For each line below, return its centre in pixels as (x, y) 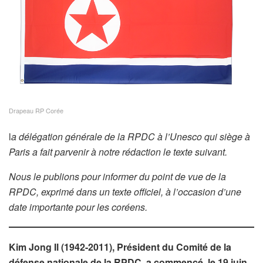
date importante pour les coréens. (78, 207)
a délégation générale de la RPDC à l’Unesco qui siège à (131, 136)
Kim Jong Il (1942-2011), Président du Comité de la (120, 247)
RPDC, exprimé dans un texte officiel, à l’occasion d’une (125, 191)
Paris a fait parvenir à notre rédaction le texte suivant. (118, 151)
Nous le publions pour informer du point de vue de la (117, 176)
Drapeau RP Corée (36, 110)
